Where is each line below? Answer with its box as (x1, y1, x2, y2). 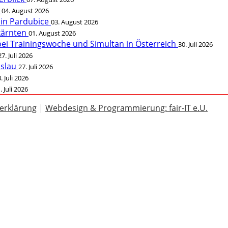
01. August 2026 (28, 28, 76, 38)
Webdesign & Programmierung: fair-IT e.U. (45, 102, 208, 113)
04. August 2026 (2, 6, 49, 15)
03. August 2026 (51, 17, 98, 26)
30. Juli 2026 (178, 40, 213, 49)
